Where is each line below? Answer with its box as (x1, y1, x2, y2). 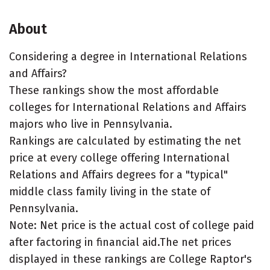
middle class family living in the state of (9, 185, 210, 198)
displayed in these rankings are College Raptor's (9, 253, 252, 266)
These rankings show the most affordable (9, 84, 219, 97)
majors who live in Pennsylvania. (9, 118, 172, 131)
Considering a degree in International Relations (9, 50, 247, 63)
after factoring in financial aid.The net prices (9, 236, 231, 249)
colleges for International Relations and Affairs (9, 101, 246, 114)
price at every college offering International (9, 151, 230, 165)
